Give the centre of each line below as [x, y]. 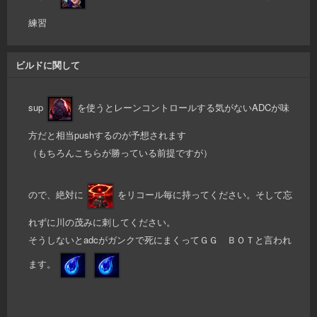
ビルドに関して [48, 64]
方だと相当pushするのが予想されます [107, 134]
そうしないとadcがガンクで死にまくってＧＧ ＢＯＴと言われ [160, 239]
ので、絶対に [56, 195]
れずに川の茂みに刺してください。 [102, 221]
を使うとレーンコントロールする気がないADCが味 [183, 108]
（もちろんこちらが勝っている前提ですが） [120, 152]
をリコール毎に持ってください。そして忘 [205, 195]
